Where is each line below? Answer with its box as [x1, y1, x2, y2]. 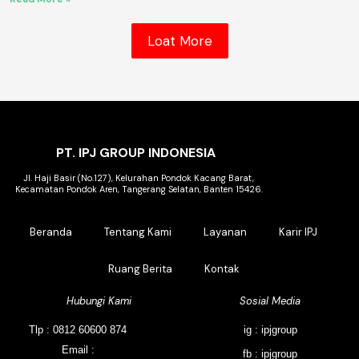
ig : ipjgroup [243, 324, 297, 337]
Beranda [30, 225, 73, 240]
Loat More [147, 32, 212, 50]
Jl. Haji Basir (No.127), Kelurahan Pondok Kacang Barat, [23, 172, 254, 184]
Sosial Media [240, 294, 301, 309]
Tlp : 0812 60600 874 [29, 324, 127, 337]
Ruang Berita [107, 262, 172, 276]
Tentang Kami [104, 225, 172, 240]
